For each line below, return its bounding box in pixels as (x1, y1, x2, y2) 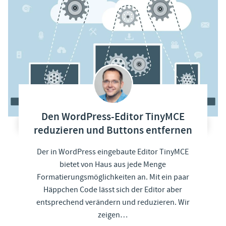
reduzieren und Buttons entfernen (33, 123, 192, 138)
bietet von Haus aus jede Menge (60, 159, 166, 169)
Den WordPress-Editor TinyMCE (41, 109, 185, 124)
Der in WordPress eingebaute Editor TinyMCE (37, 146, 189, 157)
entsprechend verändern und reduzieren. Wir (36, 197, 190, 207)
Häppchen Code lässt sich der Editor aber (43, 184, 183, 195)
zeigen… (98, 209, 128, 220)
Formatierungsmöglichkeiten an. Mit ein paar (36, 172, 189, 182)
